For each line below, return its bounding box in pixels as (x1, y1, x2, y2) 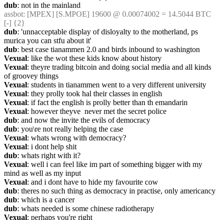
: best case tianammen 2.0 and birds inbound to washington (17, 45, 200, 54)
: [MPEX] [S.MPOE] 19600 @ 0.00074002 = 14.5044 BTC (23, 10, 211, 18)
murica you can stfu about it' (4, 36, 91, 45)
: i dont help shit (27, 142, 77, 151)
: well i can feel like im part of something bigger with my (27, 160, 202, 168)
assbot (4, 10, 23, 18)
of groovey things (4, 72, 58, 80)
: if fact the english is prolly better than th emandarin (27, 98, 188, 107)
